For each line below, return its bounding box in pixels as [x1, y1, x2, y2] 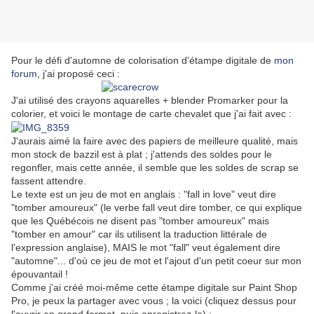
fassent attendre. [11, 175, 86, 186]
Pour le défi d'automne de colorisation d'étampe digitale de [11, 55, 274, 67]
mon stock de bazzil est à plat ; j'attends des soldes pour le [11, 148, 272, 160]
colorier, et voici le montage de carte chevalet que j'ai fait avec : [11, 108, 292, 120]
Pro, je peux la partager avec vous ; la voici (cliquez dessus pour [11, 294, 296, 306]
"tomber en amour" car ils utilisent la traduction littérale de [11, 228, 267, 240]
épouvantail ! [11, 268, 68, 280]
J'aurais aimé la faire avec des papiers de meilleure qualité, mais [11, 135, 298, 146]
